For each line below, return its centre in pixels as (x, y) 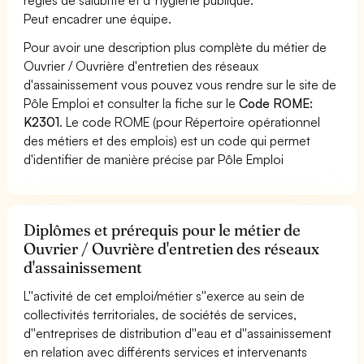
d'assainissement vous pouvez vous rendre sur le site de (180, 84)
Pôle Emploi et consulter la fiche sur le (132, 103)
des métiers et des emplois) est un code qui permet (167, 140)
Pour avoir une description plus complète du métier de (175, 47)
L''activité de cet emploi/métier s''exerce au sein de (165, 295)
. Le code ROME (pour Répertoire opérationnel (190, 121)
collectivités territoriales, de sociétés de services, (160, 314)
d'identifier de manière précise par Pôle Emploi (154, 159)
